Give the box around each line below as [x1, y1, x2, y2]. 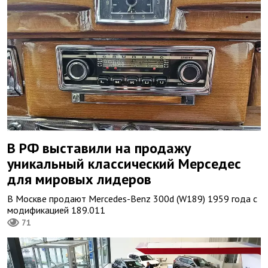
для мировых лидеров [7, 170, 151, 189]
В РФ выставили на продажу [7, 139, 191, 158]
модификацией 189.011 [7, 204, 105, 217]
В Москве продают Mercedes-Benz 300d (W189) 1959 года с [7, 193, 257, 205]
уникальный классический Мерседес [7, 154, 241, 173]
